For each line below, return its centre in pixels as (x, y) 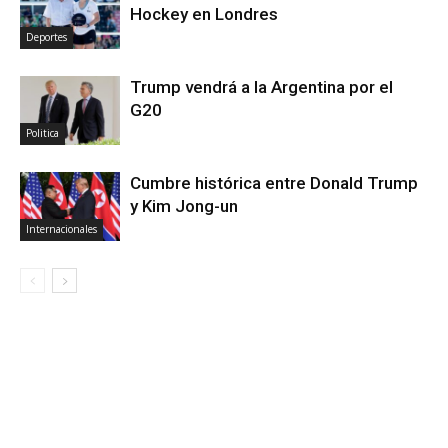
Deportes (46, 36)
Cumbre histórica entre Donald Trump (274, 182)
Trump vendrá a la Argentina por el (261, 86)
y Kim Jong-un (184, 205)
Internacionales (61, 228)
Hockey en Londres (204, 13)
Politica (42, 132)
